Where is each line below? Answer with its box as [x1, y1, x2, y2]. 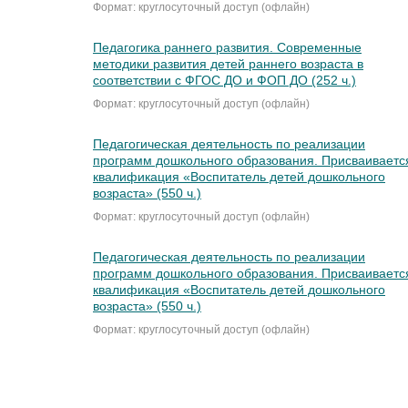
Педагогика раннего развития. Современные [93, 40, 362, 56]
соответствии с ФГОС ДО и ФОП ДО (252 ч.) [93, 73, 356, 88]
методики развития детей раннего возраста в [93, 56, 363, 72]
